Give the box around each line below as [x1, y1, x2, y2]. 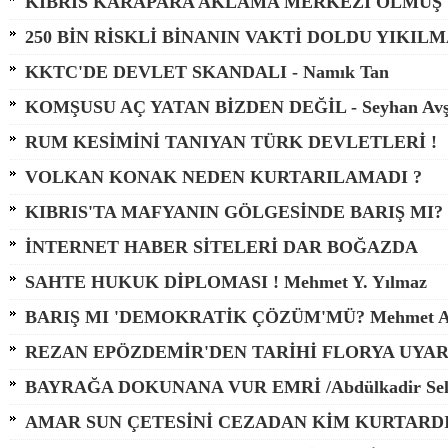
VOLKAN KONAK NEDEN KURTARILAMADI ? [25, 167, 422, 187]
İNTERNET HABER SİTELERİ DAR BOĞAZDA [25, 237, 418, 257]
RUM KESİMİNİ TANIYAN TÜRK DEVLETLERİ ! [25, 132, 437, 152]
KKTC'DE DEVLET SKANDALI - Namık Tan [25, 62, 389, 82]
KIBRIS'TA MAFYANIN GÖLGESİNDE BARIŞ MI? [25, 202, 443, 222]
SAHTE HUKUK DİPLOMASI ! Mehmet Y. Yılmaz [25, 272, 427, 292]
